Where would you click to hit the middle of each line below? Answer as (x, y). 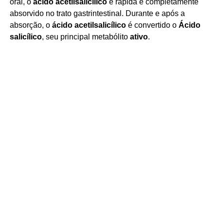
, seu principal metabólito (86, 37)
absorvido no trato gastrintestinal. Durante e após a (97, 13)
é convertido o (152, 25)
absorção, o (31, 25)
